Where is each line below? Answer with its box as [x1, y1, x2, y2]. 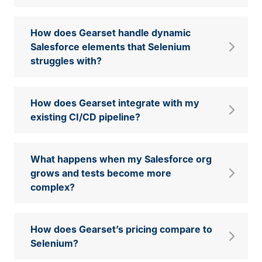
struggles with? [30, 55, 102, 67]
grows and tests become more [30, 167, 171, 180]
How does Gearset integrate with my [30, 97, 199, 109]
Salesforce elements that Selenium [30, 41, 191, 53]
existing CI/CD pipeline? [30, 111, 140, 123]
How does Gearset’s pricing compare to [30, 223, 212, 236]
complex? [30, 181, 75, 194]
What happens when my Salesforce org [30, 153, 212, 166]
